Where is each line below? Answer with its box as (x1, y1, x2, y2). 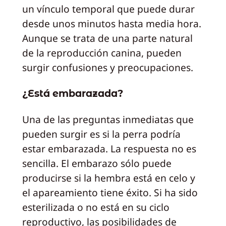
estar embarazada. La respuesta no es (22, 142, 196, 156)
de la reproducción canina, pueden (22, 46, 182, 60)
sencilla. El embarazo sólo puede (22, 156, 172, 171)
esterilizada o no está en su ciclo (22, 200, 169, 214)
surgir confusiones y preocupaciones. (22, 61, 193, 74)
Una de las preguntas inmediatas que (22, 112, 194, 127)
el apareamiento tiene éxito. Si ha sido (22, 186, 198, 200)
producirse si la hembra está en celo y (22, 171, 195, 185)
